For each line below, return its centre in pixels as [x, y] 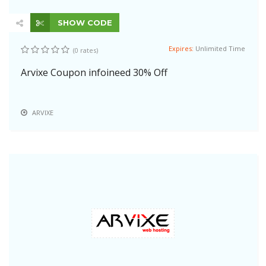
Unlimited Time [220, 48]
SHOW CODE [84, 22]
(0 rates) [85, 50]
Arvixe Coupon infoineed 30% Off [94, 72]
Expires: [182, 48]
